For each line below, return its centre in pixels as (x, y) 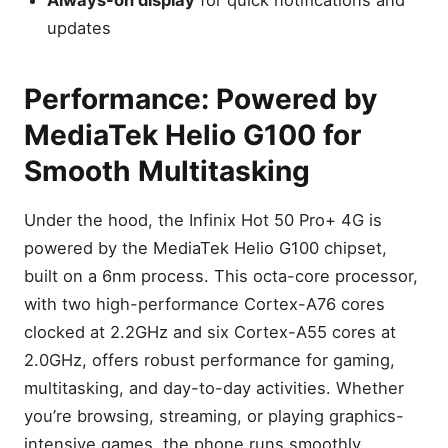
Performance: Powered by (200, 98)
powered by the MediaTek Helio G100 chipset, (205, 247)
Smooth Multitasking (167, 170)
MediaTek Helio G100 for (192, 134)
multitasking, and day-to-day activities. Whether (214, 387)
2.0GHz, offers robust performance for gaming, (209, 359)
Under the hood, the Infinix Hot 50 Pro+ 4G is (203, 219)
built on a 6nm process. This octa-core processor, (221, 275)
